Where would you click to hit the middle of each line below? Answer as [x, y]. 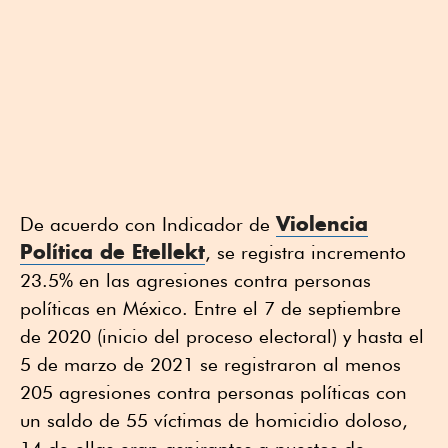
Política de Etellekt [112, 251]
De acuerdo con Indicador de [148, 223]
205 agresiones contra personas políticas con [213, 391]
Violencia [322, 223]
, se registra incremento [305, 251]
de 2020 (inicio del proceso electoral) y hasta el [222, 335]
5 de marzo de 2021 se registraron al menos [210, 363]
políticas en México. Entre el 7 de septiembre [210, 307]
